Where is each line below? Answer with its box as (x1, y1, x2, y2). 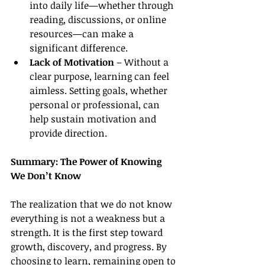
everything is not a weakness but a (11, 212, 167, 225)
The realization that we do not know (11, 198, 174, 211)
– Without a (114, 56, 171, 69)
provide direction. (30, 127, 107, 140)
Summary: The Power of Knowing (11, 155, 164, 168)
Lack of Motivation (30, 56, 114, 69)
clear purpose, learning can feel (30, 70, 172, 83)
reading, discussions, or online (30, 13, 169, 26)
